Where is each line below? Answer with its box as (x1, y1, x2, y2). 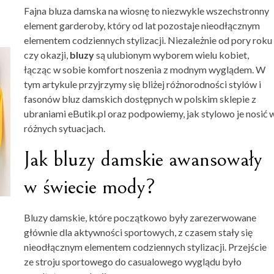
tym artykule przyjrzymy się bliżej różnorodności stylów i (24, 78, 261, 90)
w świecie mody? (24, 174, 155, 199)
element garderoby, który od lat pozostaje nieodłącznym (24, 19, 260, 31)
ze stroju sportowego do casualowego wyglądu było (24, 255, 242, 267)
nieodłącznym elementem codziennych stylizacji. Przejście (24, 240, 267, 253)
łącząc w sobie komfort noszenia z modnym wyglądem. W (24, 63, 265, 75)
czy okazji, (24, 48, 70, 61)
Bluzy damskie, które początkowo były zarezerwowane (24, 211, 256, 223)
